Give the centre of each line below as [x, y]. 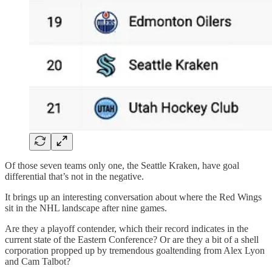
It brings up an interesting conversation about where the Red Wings [133, 197]
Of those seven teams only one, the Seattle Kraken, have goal [122, 165]
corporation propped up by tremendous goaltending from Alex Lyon [135, 250]
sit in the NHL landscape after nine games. [86, 208]
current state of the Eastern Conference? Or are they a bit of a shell [132, 239]
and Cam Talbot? [38, 261]
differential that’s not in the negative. [74, 176]
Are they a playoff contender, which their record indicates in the [127, 228]
